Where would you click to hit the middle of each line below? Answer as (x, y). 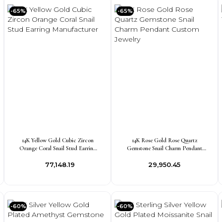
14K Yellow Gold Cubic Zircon (57, 140)
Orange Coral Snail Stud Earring (57, 148)
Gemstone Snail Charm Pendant (164, 148)
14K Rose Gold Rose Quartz (164, 140)
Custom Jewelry (164, 156)
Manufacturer (57, 156)
